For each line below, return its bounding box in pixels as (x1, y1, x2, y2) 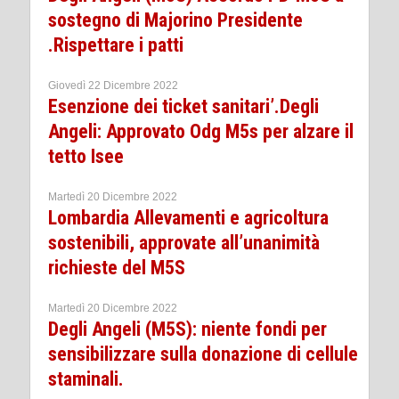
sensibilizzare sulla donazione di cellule (48, 343, 358, 366)
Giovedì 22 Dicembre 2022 (48, 79, 178, 93)
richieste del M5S (48, 256, 185, 280)
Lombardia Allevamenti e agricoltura (48, 207, 329, 230)
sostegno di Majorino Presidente (48, 9, 303, 32)
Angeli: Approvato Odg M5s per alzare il (48, 120, 354, 143)
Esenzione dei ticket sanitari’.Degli (48, 95, 319, 118)
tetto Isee (48, 145, 124, 168)
